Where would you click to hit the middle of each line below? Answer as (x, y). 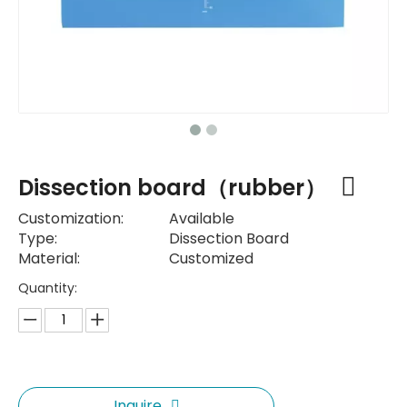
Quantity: (48, 288)
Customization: (71, 218)
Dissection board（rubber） (175, 188)
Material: (49, 258)
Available (202, 218)
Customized (211, 258)
